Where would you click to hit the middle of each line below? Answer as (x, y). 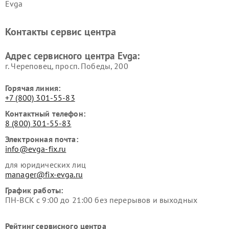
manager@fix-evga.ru (44, 174)
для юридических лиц (45, 164)
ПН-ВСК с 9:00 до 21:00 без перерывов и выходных (101, 200)
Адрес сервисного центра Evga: (73, 55)
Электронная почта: (42, 139)
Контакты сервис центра (61, 31)
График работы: (34, 190)
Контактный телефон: (45, 113)
